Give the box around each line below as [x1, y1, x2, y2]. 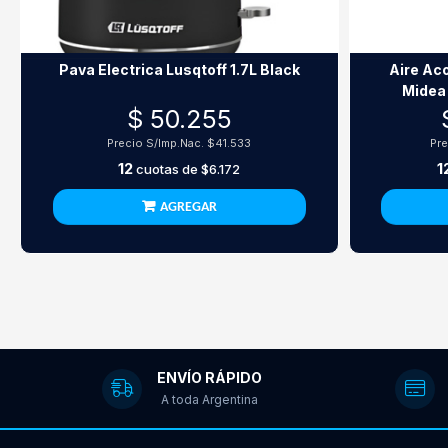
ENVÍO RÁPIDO [157, 368, 262, 386]
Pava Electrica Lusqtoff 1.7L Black [58, 61, 300, 78]
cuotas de [133, 161, 202, 177]
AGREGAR [159, 200, 217, 215]
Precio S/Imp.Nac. [107, 136, 208, 150]
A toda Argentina [161, 391, 258, 407]
